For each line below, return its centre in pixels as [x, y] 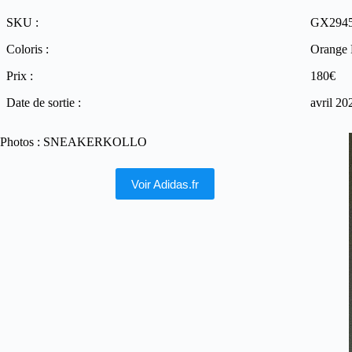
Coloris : [27, 49]
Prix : [20, 76]
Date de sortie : [44, 103]
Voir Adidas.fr [165, 184]
